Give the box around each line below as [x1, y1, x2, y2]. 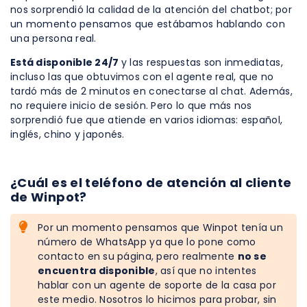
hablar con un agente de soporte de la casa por [38, 278, 276, 292]
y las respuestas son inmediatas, [121, 55, 283, 69]
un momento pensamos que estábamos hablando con [10, 16, 285, 31]
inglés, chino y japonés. [10, 127, 125, 141]
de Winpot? [10, 188, 87, 206]
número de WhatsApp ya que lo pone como [38, 234, 256, 249]
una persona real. [10, 31, 97, 45]
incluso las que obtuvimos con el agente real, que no [10, 69, 274, 84]
